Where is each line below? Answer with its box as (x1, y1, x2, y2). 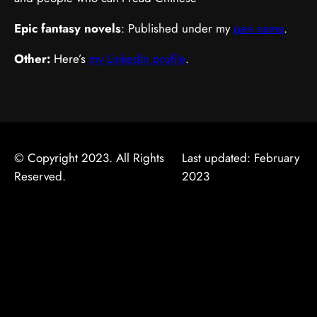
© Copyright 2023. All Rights (14, 149, 164, 166)
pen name (234, 19, 284, 37)
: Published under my (121, 19, 234, 37)
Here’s (50, 50, 89, 67)
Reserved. (14, 167, 66, 185)
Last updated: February (181, 149, 299, 166)
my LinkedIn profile (89, 50, 185, 67)
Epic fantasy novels (14, 19, 121, 37)
